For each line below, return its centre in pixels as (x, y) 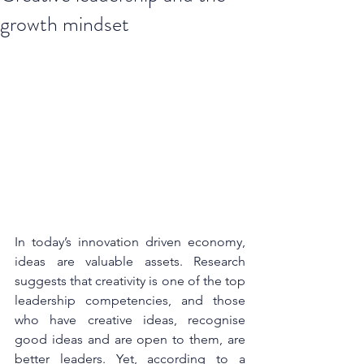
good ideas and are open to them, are (130, 339)
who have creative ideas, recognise (130, 319)
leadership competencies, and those (130, 300)
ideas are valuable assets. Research (130, 261)
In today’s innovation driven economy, (130, 241)
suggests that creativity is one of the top (130, 280)
